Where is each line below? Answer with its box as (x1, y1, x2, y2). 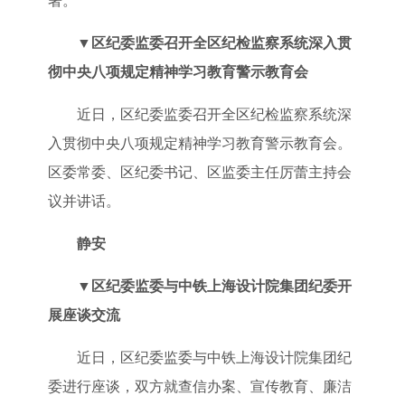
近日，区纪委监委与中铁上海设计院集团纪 (76, 349, 352, 365)
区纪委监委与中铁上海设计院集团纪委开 (90, 278, 352, 294)
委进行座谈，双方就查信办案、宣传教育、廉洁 (47, 378, 352, 394)
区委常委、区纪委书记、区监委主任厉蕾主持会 (47, 164, 352, 180)
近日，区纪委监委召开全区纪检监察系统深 (76, 106, 352, 122)
